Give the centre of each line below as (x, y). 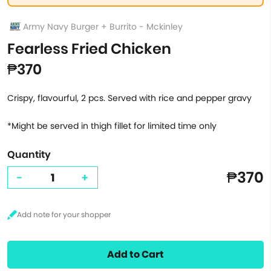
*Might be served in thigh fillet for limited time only (112, 126)
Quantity (29, 155)
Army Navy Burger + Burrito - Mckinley (103, 26)
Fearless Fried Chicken (89, 49)
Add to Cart (135, 254)
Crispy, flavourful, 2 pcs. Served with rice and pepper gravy (129, 98)
